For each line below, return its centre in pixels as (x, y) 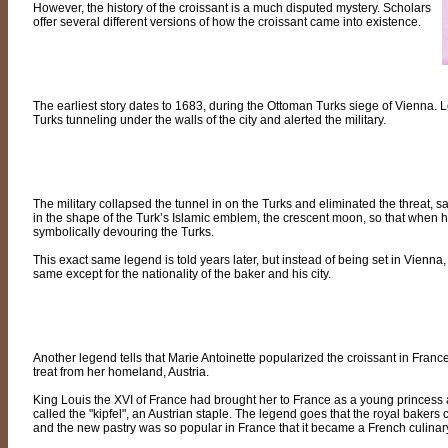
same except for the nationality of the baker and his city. (182, 274)
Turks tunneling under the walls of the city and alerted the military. (209, 120)
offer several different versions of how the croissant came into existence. (227, 22)
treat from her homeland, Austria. (121, 372)
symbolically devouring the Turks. (123, 232)
